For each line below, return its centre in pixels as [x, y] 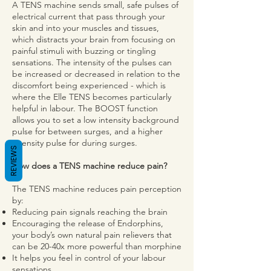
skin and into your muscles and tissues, [86, 28]
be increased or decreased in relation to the [96, 74]
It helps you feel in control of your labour [89, 258]
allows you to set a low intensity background [96, 120]
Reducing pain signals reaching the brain [90, 212]
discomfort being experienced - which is [89, 85]
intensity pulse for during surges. [76, 143]
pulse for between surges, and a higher [87, 131]
